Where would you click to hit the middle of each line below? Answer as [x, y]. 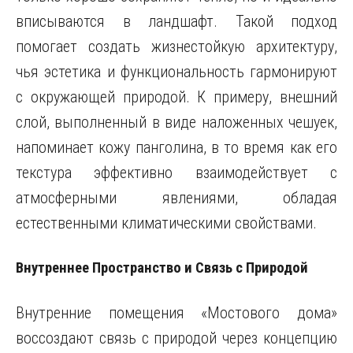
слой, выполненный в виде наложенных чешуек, [176, 122]
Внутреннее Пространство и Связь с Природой [162, 268]
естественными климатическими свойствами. [166, 223]
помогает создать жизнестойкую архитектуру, [176, 46]
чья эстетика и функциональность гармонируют [176, 72]
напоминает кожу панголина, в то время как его [176, 147]
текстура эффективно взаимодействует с [176, 173]
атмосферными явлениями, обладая [176, 198]
